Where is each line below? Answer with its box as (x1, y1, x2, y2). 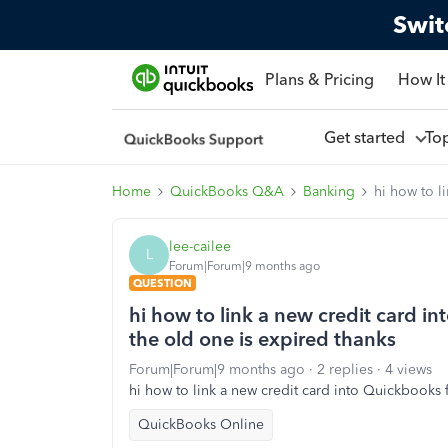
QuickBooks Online (138, 416, 264, 433)
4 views (385, 361, 432, 378)
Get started (323, 127, 413, 147)
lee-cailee (169, 237, 231, 255)
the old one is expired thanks (129, 327, 396, 351)
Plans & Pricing (264, 69, 374, 89)
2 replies (317, 361, 373, 378)
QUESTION (133, 276, 192, 290)
